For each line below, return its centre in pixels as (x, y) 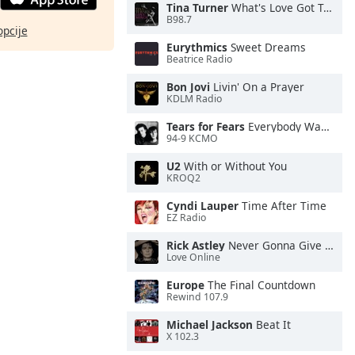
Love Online (193, 258)
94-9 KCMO (192, 139)
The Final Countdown (260, 285)
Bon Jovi (188, 87)
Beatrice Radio (199, 59)
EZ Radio (186, 218)
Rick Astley (196, 245)
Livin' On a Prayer (257, 87)
